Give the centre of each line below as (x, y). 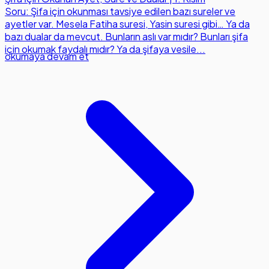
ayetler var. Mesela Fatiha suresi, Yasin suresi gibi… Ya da (127, 24)
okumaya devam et (47, 56)
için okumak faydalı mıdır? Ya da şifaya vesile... (105, 49)
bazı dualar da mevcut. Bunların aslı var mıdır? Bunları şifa (126, 37)
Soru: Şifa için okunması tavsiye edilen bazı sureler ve (120, 11)
